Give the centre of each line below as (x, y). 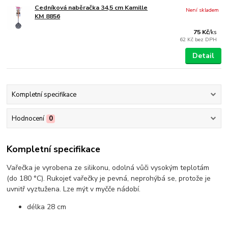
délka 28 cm (47, 207)
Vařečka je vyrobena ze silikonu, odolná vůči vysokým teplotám (108, 167)
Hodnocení (28, 119)
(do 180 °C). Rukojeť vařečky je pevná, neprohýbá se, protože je (109, 178)
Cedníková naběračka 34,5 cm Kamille (91, 7)
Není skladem (203, 10)
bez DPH (206, 39)
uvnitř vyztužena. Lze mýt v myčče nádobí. (74, 189)
